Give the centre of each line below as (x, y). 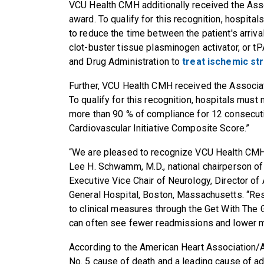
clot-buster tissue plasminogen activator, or (161, 48)
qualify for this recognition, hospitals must (171, 100)
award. (84, 19)
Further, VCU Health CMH (121, 86)
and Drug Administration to (126, 62)
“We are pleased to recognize (131, 153)
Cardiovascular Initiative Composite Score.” (159, 128)
